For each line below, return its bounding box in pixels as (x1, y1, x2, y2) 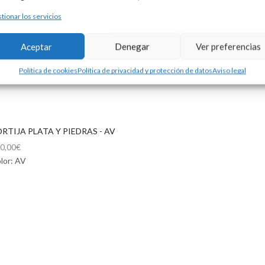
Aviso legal (212, 66, 246, 75)
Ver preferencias (195, 41, 261, 51)
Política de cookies (18, 66, 77, 75)
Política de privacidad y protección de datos (77, 66, 212, 75)
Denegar (115, 41, 150, 51)
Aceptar (21, 41, 53, 51)
